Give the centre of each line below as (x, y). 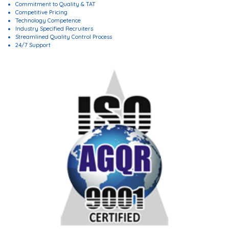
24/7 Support (33, 45)
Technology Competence (48, 20)
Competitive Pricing (41, 12)
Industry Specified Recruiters (54, 29)
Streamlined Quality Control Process (64, 37)
